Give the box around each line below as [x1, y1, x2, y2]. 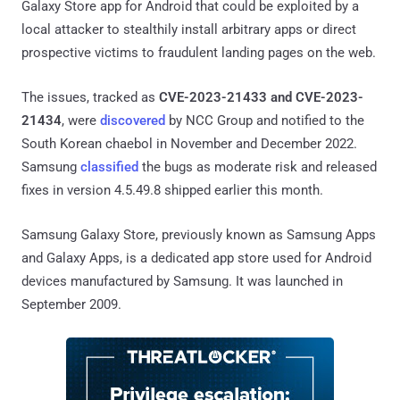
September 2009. [21, 296, 121, 312]
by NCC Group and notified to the [165, 112, 364, 129]
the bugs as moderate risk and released [138, 158, 377, 175]
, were [62, 112, 100, 129]
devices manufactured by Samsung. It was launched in [21, 272, 343, 289]
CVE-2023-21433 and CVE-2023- [159, 88, 363, 105]
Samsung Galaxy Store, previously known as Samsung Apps [21, 226, 376, 243]
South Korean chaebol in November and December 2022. [21, 135, 357, 152]
